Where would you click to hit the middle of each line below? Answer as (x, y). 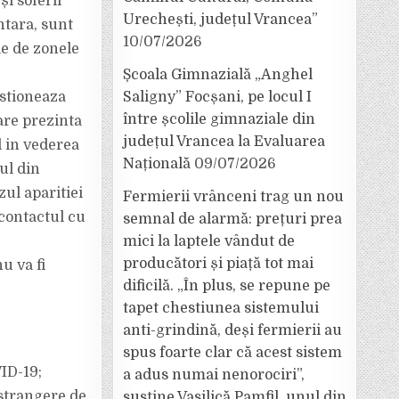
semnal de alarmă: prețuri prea (232, 219)
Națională (157, 164)
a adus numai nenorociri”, (214, 375)
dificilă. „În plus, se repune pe (227, 286)
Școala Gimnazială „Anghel (218, 75)
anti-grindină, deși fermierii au (232, 330)
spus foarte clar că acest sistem (232, 353)
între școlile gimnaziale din (219, 119)
